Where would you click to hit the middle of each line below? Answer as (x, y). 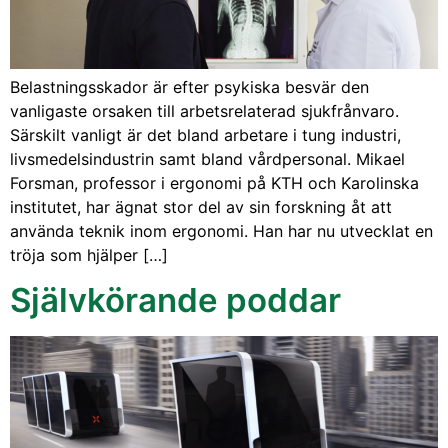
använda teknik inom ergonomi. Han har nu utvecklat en (221, 230)
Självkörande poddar (175, 299)
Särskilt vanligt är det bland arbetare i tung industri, (205, 134)
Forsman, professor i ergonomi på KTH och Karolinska (214, 182)
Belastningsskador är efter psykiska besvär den (189, 86)
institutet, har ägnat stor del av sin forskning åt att (201, 206)
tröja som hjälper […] (89, 254)
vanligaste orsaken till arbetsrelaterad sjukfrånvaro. (204, 110)
